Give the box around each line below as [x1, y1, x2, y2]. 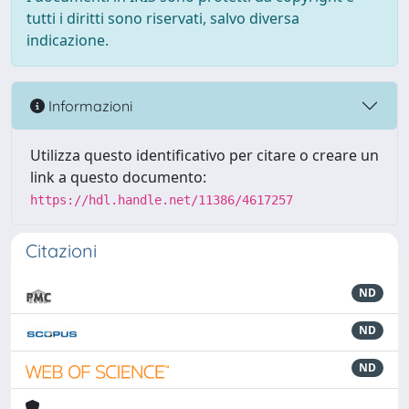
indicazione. [26, 30, 109, 50]
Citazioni [26, 239, 97, 262]
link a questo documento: [30, 167, 206, 187]
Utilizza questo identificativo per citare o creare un [30, 145, 379, 165]
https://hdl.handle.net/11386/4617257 [30, 193, 293, 207]
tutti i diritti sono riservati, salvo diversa [26, 8, 299, 28]
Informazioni [45, 96, 132, 115]
